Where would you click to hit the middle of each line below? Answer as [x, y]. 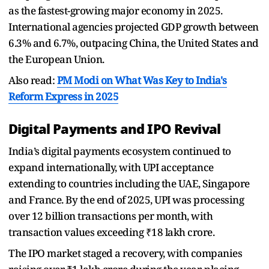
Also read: [33, 80]
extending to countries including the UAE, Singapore [129, 184]
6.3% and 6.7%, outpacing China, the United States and [134, 43]
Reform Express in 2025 [63, 97]
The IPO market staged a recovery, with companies [125, 253]
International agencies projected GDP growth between [134, 27]
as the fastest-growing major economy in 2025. [116, 11]
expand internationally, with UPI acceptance [111, 168]
